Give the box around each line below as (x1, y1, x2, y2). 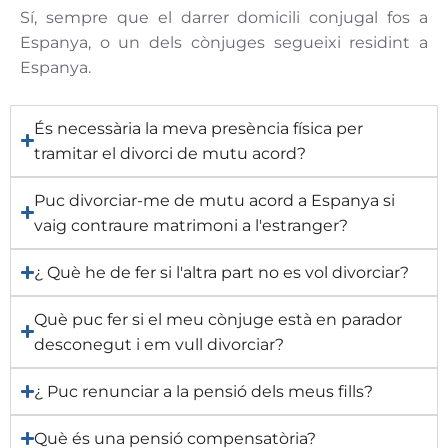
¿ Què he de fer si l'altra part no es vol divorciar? (34, 262, 410, 282)
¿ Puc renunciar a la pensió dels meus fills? (34, 381, 374, 401)
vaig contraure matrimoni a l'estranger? (34, 215, 349, 235)
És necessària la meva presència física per (34, 118, 364, 138)
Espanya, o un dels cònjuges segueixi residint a (20, 32, 428, 52)
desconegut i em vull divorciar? (34, 334, 285, 354)
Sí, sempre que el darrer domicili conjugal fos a (20, 7, 428, 27)
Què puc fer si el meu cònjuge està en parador (34, 309, 403, 329)
